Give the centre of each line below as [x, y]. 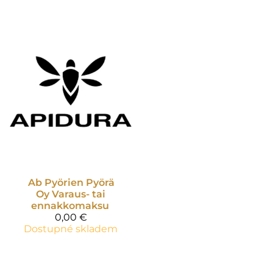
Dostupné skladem [71, 229]
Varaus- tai [79, 194]
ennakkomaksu [70, 205]
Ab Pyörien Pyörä [71, 182]
